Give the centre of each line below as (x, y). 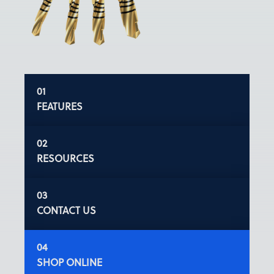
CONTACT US (66, 210)
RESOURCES (65, 158)
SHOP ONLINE (69, 262)
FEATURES (59, 106)
